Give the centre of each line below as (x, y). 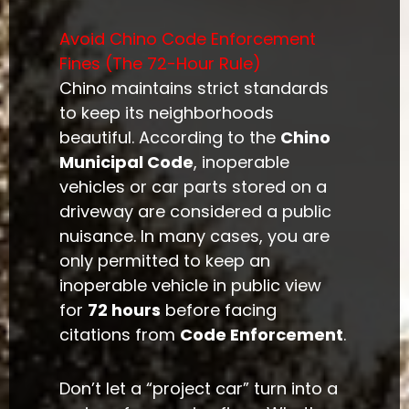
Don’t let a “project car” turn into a (199, 388)
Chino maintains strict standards (194, 89)
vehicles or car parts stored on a (194, 187)
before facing (219, 310)
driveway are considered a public (196, 212)
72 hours (125, 310)
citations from (120, 335)
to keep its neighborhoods (167, 113)
